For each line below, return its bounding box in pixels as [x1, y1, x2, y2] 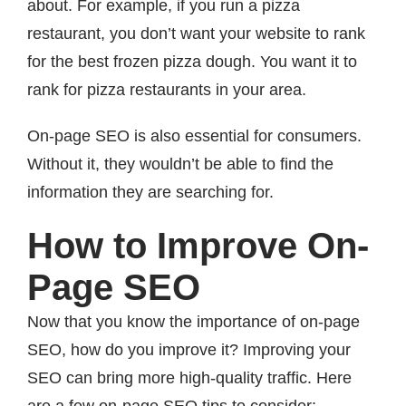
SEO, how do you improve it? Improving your [27, 341, 351, 360]
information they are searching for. [27, 183, 274, 202]
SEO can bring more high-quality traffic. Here [27, 369, 352, 388]
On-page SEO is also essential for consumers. [27, 127, 362, 146]
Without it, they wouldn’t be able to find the [27, 155, 333, 174]
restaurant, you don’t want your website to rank [27, 24, 365, 43]
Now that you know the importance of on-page [27, 313, 360, 332]
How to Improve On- [27, 226, 369, 266]
